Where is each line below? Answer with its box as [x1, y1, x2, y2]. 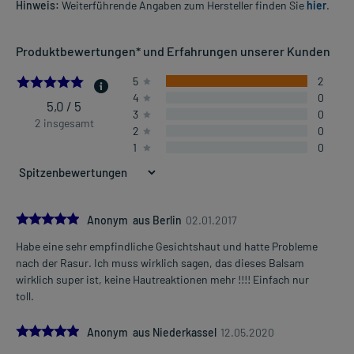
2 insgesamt [34, 116, 94, 130]
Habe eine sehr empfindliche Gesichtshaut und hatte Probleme [16, 239, 318, 254]
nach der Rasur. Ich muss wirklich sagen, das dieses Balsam [16, 256, 304, 270]
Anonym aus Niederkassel [87, 326, 217, 340]
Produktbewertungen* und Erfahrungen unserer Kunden [16, 43, 330, 59]
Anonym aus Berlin [87, 213, 182, 228]
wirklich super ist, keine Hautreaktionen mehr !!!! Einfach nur [16, 273, 309, 287]
